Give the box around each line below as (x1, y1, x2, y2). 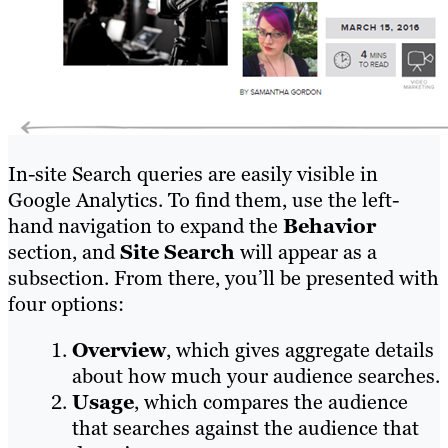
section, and (8, 239, 120, 266)
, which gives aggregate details (166, 337, 434, 364)
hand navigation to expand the (8, 213, 283, 240)
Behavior (283, 213, 376, 240)
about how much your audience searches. (72, 363, 440, 390)
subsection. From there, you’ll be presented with (8, 265, 439, 292)
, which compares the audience (134, 389, 408, 416)
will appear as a (235, 239, 377, 266)
